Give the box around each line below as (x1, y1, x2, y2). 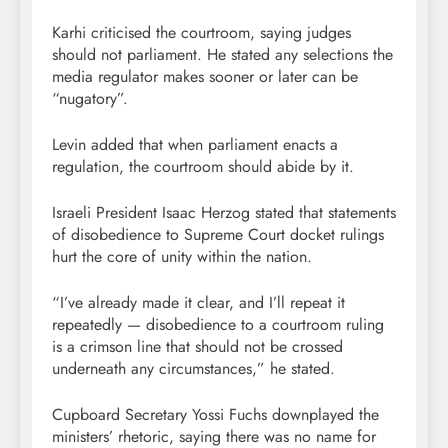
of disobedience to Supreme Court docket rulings (52, 222, 384, 246)
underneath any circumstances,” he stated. (52, 356, 335, 380)
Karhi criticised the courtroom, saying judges (52, 20, 351, 44)
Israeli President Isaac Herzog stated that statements (52, 200, 396, 224)
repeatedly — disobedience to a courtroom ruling (52, 312, 384, 336)
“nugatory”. (52, 86, 128, 110)
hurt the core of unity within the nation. (52, 244, 312, 268)
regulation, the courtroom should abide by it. (52, 154, 354, 178)
